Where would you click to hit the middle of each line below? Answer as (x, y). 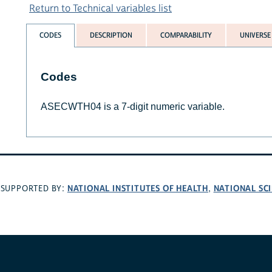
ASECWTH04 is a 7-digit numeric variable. (132, 107)
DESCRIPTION (111, 36)
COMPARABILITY (186, 36)
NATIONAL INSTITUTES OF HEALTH (138, 188)
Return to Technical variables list (100, 8)
